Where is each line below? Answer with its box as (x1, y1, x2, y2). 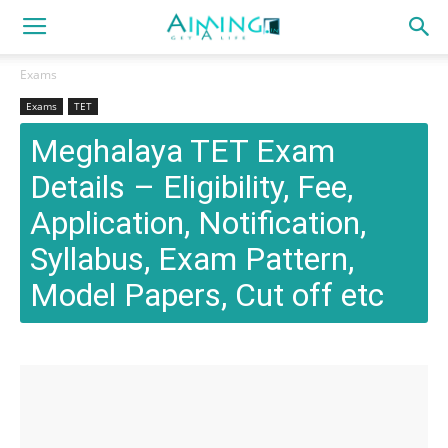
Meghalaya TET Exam (30, 132, 335, 170)
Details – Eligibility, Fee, (30, 168, 353, 206)
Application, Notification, (30, 204, 366, 242)
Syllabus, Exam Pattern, (30, 240, 354, 278)
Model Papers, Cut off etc (30, 276, 384, 314)
